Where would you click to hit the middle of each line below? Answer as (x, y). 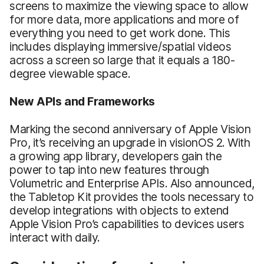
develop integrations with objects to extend (119, 210)
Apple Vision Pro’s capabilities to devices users (127, 224)
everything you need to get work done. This (120, 33)
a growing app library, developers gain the (116, 156)
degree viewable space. (70, 73)
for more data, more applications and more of (124, 19)
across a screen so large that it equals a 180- (122, 60)
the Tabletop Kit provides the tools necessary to (132, 197)
